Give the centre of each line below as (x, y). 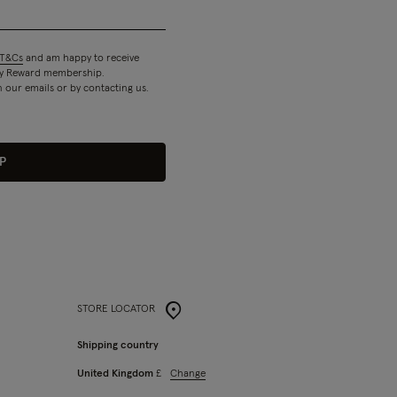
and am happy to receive (81, 58)
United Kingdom (116, 374)
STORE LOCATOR (116, 309)
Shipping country (117, 346)
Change (187, 374)
